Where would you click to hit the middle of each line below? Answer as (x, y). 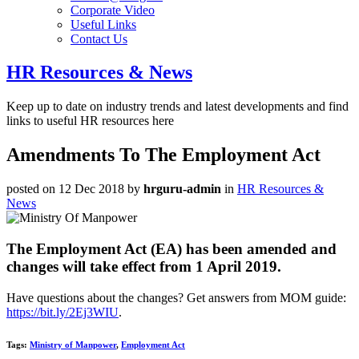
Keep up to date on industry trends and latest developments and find (177, 107)
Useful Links (103, 24)
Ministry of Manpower (73, 344)
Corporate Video (113, 10)
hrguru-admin (182, 189)
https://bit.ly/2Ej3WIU (63, 312)
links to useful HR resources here (90, 121)
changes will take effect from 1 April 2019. (144, 266)
